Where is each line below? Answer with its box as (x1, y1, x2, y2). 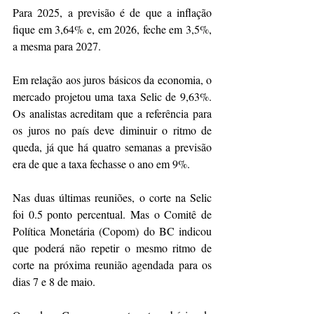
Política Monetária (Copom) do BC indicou (13, 224, 212, 239)
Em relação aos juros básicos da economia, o (13, 72, 212, 88)
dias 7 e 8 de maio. (13, 274, 95, 289)
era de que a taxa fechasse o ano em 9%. (13, 156, 190, 172)
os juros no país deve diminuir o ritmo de (13, 123, 212, 138)
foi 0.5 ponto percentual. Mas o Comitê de (13, 207, 212, 222)
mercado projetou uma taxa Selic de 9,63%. (13, 89, 212, 104)
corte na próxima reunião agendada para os (13, 257, 212, 273)
